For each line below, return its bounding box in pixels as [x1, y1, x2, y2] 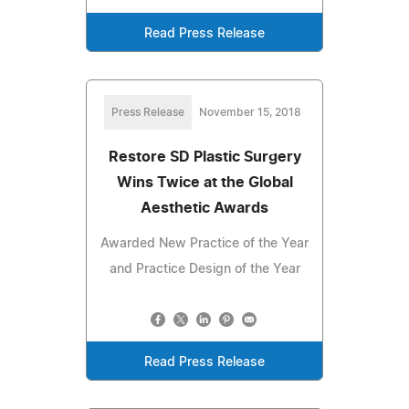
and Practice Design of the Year [109, 262, 300, 276]
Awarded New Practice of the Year [100, 236, 309, 250]
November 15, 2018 [199, 106, 301, 118]
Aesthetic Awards [141, 200, 268, 215]
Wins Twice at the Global [116, 174, 293, 190]
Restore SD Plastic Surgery [108, 149, 301, 164]
